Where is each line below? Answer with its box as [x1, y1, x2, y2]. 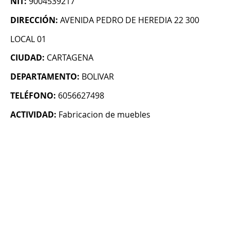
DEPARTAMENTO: [10, 71, 80, 83]
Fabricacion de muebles [59, 109, 150, 121]
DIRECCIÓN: [10, 14, 58, 26]
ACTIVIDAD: [10, 109, 56, 121]
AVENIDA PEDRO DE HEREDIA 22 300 [60, 14, 199, 26]
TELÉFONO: [10, 90, 56, 102]
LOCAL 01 [10, 33, 46, 45]
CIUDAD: [10, 52, 45, 64]
